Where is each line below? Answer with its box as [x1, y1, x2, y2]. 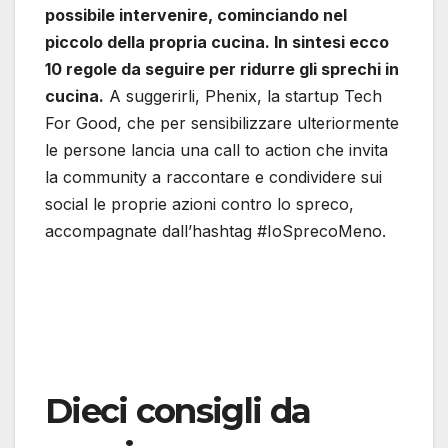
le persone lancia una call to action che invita [45, 140, 388, 161]
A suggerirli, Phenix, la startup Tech [104, 86, 382, 107]
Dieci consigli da [45, 390, 311, 433]
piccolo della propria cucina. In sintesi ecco [45, 32, 389, 53]
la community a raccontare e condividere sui [45, 167, 382, 188]
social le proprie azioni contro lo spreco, [45, 194, 354, 215]
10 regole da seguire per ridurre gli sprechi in [45, 59, 399, 80]
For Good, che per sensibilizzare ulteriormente [45, 113, 399, 134]
